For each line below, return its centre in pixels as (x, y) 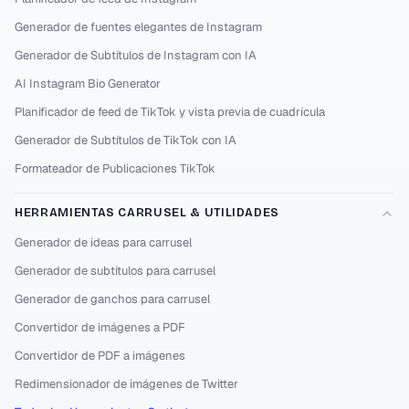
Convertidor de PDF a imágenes (100, 356)
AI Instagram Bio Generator (88, 84)
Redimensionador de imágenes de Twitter (126, 384)
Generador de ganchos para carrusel (112, 299)
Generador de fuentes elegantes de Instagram (138, 27)
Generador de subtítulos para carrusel (115, 271)
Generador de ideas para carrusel (103, 242)
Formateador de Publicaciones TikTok (115, 168)
